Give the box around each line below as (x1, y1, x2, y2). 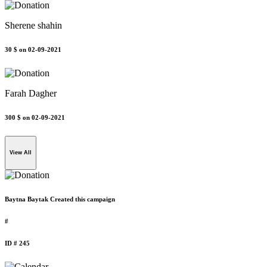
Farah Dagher (5, 88, 57, 98)
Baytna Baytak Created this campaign (5, 195, 115, 203)
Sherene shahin (5, 20, 62, 30)
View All (10, 150, 32, 156)
